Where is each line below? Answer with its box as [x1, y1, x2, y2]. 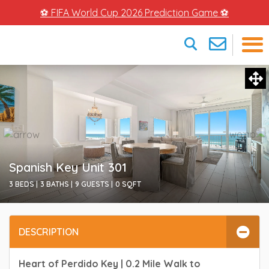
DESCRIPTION [19, 226, 79, 238]
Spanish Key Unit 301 [9, 160, 127, 175]
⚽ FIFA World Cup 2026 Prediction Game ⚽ [40, 7, 229, 19]
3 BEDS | [9, 180, 38, 189]
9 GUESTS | [75, 180, 113, 189]
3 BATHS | [40, 180, 73, 189]
